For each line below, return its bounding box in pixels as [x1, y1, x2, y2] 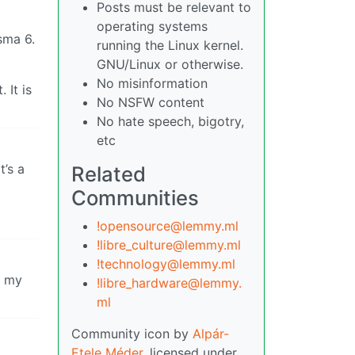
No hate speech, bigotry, [97, 113, 244, 129]
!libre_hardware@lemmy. [97, 275, 242, 291]
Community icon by [71, 326, 193, 342]
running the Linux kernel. [97, 37, 243, 53]
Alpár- [193, 326, 229, 342]
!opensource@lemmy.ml [97, 218, 239, 234]
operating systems [97, 18, 208, 34]
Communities [71, 185, 199, 210]
